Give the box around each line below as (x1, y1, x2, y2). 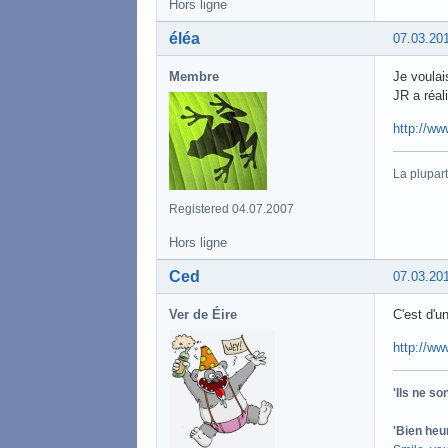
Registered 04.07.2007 (169, 201, 294, 216)
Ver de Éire (169, 306, 237, 322)
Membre (169, 68, 219, 84)
